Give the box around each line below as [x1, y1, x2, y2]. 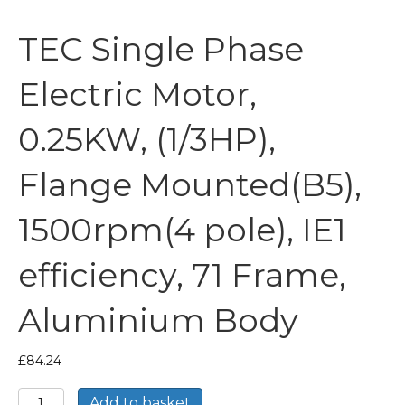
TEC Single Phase [18, 28, 304, 69]
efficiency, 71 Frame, [18, 254, 346, 295]
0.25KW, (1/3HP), [18, 118, 276, 159]
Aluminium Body [18, 299, 298, 340]
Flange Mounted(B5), [18, 164, 362, 204]
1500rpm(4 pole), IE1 [18, 209, 346, 250]
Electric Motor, [18, 73, 257, 114]
